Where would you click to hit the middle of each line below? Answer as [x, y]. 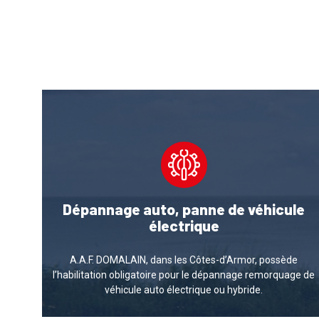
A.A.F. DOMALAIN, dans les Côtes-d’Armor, [164, 260]
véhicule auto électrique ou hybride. [184, 289]
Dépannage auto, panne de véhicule [184, 209]
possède [278, 260]
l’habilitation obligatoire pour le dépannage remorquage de [184, 274]
